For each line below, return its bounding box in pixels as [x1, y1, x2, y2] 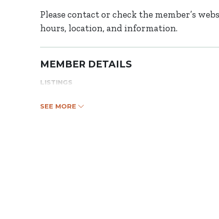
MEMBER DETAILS [40, 59, 132, 70]
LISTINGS [40, 78, 72, 86]
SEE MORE [40, 102, 78, 110]
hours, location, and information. [40, 22, 177, 34]
